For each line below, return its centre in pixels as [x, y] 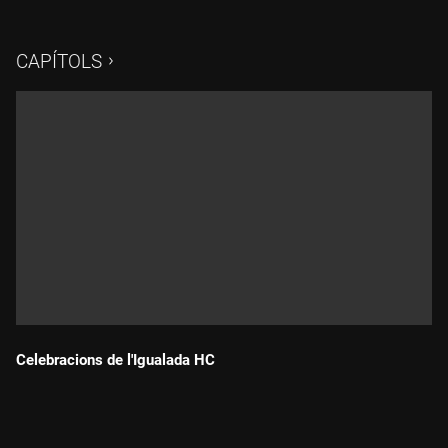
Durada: [51, 389]
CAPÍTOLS [59, 61]
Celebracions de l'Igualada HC [115, 359]
